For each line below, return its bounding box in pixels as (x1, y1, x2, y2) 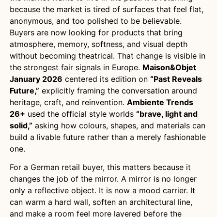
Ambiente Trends (127, 97, 193, 107)
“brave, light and (136, 108, 198, 119)
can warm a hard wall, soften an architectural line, (10, 197, 192, 207)
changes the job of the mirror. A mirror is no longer (10, 174, 197, 184)
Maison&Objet (142, 62, 196, 72)
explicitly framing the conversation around (39, 85, 197, 95)
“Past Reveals (150, 74, 202, 84)
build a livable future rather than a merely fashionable (10, 132, 206, 142)
